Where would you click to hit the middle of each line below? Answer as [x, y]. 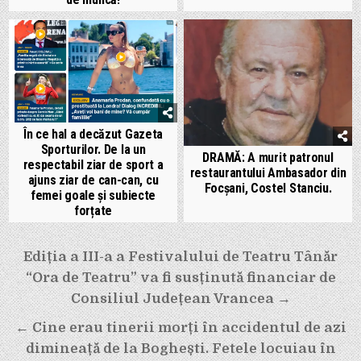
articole [49, 301]
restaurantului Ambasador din [268, 172]
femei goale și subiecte [93, 195]
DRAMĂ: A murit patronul [268, 157]
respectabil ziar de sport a [93, 164]
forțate [93, 210]
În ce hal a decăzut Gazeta [93, 134]
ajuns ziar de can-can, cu [93, 180]
